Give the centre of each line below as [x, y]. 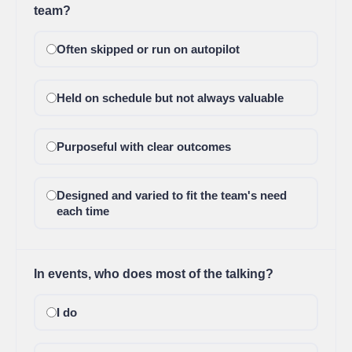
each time [82, 211]
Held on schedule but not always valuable [170, 98]
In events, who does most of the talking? [154, 274]
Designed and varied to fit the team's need [171, 195]
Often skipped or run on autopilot [148, 49]
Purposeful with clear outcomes [143, 147]
